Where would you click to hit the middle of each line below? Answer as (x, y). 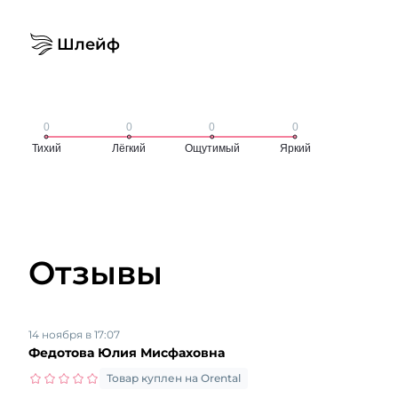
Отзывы (96, 272)
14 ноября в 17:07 (74, 334)
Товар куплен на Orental (174, 378)
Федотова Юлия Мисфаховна (127, 352)
